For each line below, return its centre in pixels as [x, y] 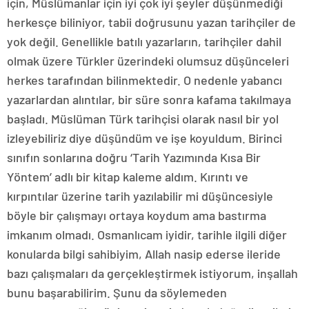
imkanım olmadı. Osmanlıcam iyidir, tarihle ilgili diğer [147, 235]
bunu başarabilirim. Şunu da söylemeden [117, 293]
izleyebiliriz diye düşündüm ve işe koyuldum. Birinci [144, 138]
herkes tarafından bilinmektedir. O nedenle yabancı [144, 80]
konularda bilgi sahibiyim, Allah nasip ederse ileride [144, 254]
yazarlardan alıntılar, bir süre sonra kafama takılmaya [149, 100]
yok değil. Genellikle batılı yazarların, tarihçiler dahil [144, 42]
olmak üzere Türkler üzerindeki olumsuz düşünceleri [148, 61]
